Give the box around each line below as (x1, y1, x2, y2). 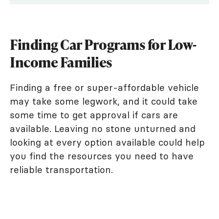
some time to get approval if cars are (10, 109, 178, 121)
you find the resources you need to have (10, 150, 194, 162)
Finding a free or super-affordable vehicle (10, 81, 199, 93)
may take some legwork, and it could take (10, 95, 197, 107)
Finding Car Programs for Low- (10, 35, 197, 54)
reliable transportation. (10, 163, 116, 175)
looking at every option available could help (10, 136, 205, 148)
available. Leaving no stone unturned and (10, 122, 196, 134)
